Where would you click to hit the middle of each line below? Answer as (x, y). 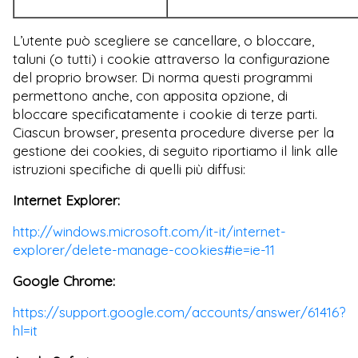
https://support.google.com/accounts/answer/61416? (179, 312)
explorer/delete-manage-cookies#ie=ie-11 (144, 249)
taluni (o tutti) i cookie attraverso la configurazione (171, 58)
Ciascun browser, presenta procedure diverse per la (173, 132)
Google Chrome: (64, 280)
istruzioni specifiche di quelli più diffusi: (129, 169)
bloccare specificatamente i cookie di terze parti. (165, 113)
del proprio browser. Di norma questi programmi (163, 77)
